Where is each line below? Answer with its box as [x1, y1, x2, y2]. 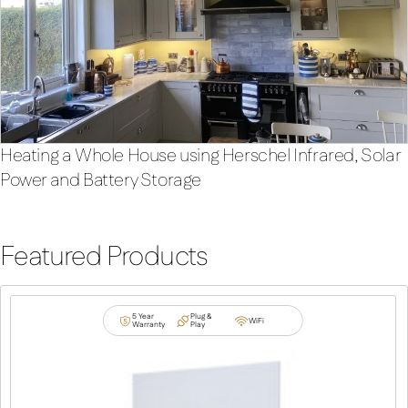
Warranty [132, 319, 166, 331]
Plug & [190, 311, 212, 323]
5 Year [132, 311, 155, 323]
